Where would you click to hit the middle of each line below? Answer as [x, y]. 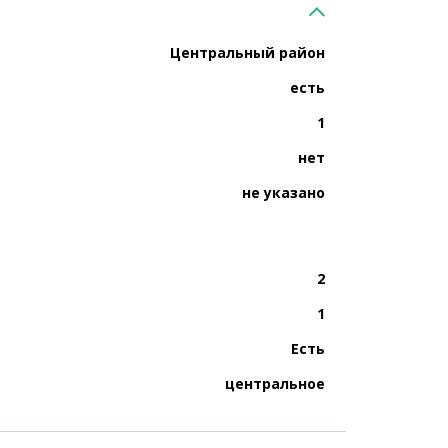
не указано [283, 192]
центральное [275, 383]
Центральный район [247, 52]
